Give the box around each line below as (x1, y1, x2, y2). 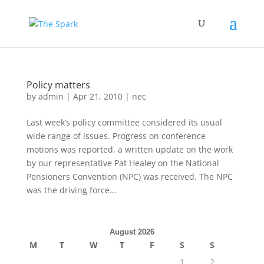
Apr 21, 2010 (72, 91, 123, 102)
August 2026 (109, 227, 154, 236)
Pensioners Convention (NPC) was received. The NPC (26, 171, 233, 182)
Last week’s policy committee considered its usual (26, 117, 222, 128)
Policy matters (26, 78, 90, 91)
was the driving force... (26, 184, 117, 196)
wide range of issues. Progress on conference (26, 130, 206, 141)
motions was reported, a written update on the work (26, 144, 233, 155)
